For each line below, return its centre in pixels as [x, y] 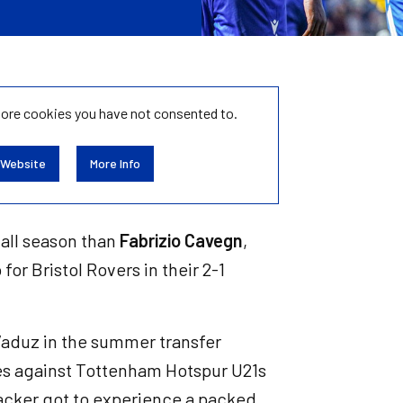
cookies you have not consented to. [130, 113]
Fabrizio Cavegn [181, 240]
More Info [115, 163]
